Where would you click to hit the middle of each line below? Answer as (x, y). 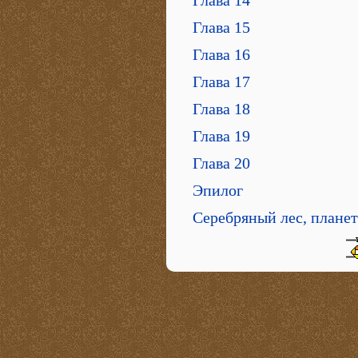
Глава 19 (221, 135)
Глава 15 (221, 27)
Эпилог (218, 190)
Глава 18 (221, 108)
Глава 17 (221, 81)
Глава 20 (221, 163)
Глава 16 (221, 54)
